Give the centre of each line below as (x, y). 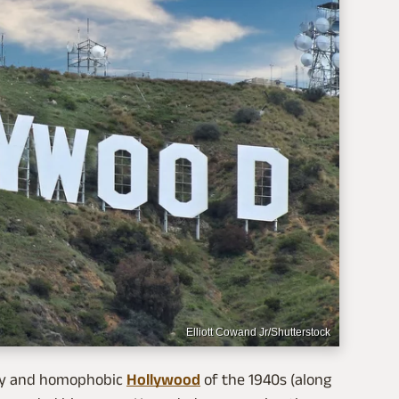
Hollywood (163, 380)
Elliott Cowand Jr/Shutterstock (258, 333)
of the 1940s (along (266, 380)
